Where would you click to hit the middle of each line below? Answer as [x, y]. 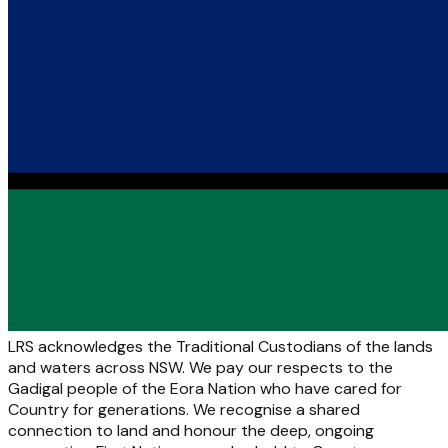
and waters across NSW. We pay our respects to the [200, 367]
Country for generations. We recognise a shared [184, 409]
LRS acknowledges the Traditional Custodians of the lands [220, 346]
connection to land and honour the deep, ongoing [191, 430]
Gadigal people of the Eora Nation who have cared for [205, 388]
